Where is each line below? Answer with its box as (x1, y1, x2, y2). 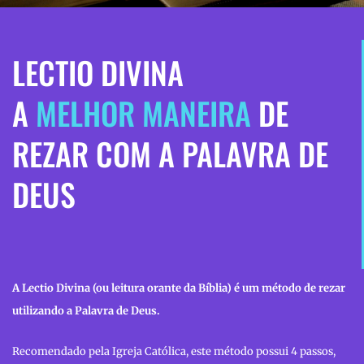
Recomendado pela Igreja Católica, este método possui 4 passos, (12, 344, 336, 359)
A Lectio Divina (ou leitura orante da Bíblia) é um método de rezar (12, 280, 345, 295)
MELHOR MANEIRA (36, 90, 251, 136)
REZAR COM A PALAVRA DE (12, 131, 328, 177)
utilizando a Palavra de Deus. (12, 303, 160, 318)
